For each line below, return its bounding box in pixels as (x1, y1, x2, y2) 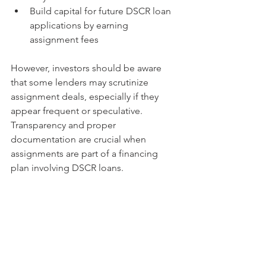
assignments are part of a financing (11, 147, 160, 159)
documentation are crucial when (11, 133, 148, 145)
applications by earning (30, 19, 131, 31)
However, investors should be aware (11, 62, 164, 74)
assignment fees (30, 33, 99, 45)
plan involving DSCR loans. (11, 161, 123, 173)
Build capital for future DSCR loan (30, 5, 173, 17)
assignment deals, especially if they (11, 90, 161, 102)
